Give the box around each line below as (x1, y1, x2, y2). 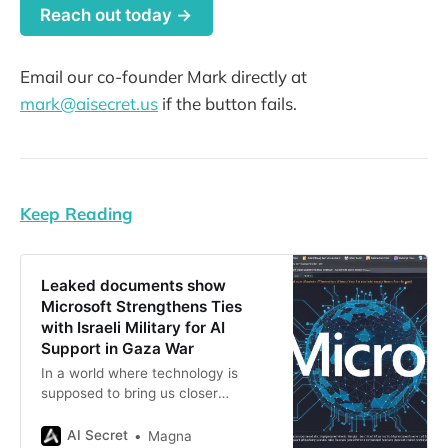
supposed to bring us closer (40, 384, 218, 401)
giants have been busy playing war (40, 424, 265, 441)
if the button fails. (158, 93, 297, 115)
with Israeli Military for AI (40, 317, 225, 337)
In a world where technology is (40, 364, 238, 381)
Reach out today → (40, 5, 193, 26)
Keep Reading (20, 202, 133, 224)
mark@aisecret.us (20, 93, 158, 115)
